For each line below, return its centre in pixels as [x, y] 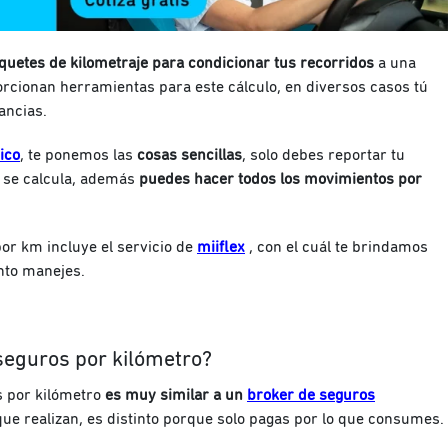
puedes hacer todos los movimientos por [280, 178]
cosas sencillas [189, 154]
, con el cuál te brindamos [336, 246]
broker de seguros [311, 394]
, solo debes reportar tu [323, 154]
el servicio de [147, 246]
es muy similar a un [176, 394]
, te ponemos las [78, 154]
